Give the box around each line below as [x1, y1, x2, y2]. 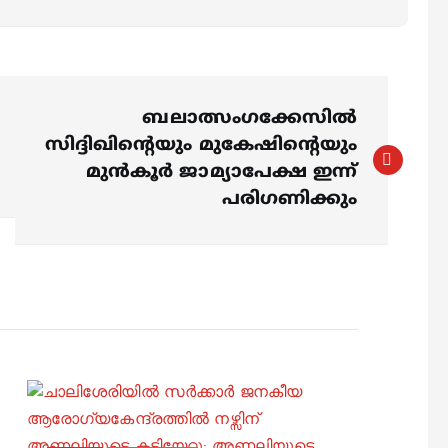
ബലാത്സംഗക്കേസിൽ [142, 107, 358, 130]
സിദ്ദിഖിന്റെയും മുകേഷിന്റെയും [44, 134, 358, 157]
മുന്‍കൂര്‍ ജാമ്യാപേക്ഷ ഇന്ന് [85, 161, 358, 184]
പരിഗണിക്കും [221, 188, 358, 211]
